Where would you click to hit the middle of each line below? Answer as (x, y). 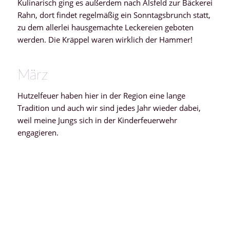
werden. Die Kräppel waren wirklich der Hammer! (105, 40)
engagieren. (40, 132)
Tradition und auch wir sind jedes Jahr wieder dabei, (109, 108)
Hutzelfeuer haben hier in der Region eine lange (101, 95)
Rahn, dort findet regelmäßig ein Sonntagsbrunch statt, (114, 15)
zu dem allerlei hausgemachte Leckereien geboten (105, 27)
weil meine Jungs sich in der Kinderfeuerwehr (97, 120)
